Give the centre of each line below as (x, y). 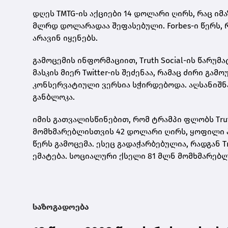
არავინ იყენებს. (65, 38)
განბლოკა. (54, 97)
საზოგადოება (61, 207)
